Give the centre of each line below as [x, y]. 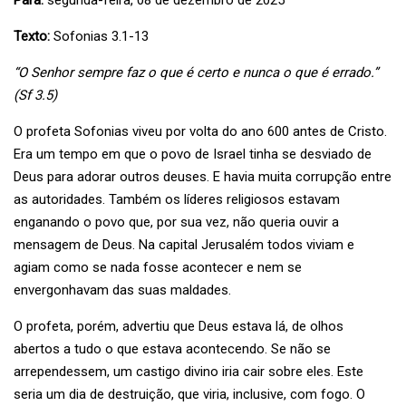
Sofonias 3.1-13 [99, 36]
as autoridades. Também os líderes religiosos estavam [177, 199]
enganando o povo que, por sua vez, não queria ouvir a [176, 222]
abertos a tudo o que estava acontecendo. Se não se [172, 349]
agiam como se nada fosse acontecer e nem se [158, 267]
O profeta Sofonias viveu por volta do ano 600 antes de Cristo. [200, 131]
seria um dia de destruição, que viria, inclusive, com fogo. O [189, 394]
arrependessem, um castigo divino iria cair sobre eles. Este [188, 372]
